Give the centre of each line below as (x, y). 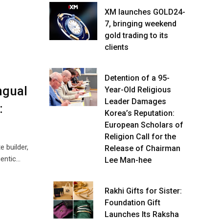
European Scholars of (144, 125)
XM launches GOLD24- (145, 12)
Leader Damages (135, 101)
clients (117, 47)
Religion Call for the (140, 137)
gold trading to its (136, 35)
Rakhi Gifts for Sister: (143, 191)
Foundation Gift (132, 203)
